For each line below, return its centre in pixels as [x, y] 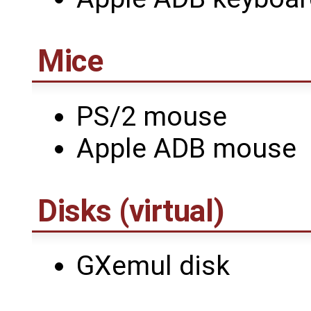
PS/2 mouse [152, 116]
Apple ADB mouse [186, 148]
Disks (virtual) [131, 211]
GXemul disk [153, 266]
